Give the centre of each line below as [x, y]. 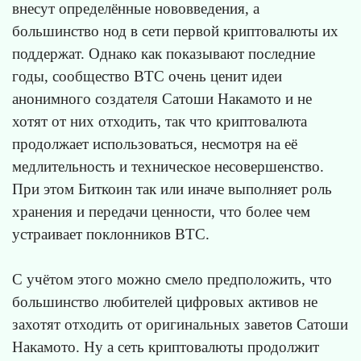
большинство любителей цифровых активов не [165, 302]
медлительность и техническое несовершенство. [168, 167]
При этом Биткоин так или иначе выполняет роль [172, 189]
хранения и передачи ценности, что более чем [161, 212]
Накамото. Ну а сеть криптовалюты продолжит [166, 347]
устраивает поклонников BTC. [111, 234]
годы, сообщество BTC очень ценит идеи [147, 77]
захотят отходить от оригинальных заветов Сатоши [180, 325]
